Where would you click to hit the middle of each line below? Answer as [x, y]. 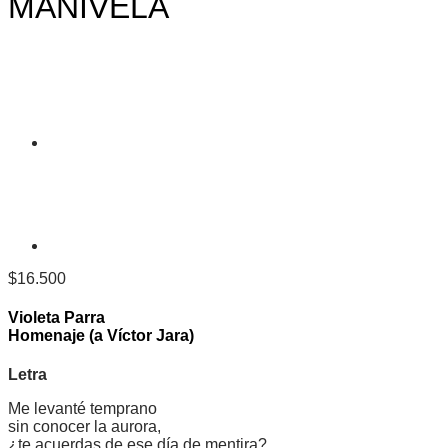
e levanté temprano [89, 409]
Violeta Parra [56, 318]
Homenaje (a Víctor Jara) [101, 336]
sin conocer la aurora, [84, 427]
